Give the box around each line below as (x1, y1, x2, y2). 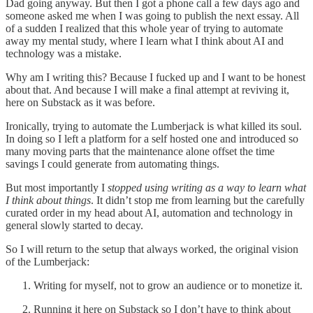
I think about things (6, 194, 91, 206)
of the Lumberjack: (6, 255, 89, 268)
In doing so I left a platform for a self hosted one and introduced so (6, 132, 298, 145)
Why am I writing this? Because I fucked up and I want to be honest (6, 71, 305, 83)
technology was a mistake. (6, 47, 122, 59)
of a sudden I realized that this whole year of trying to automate (6, 22, 283, 34)
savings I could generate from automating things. (6, 157, 219, 170)
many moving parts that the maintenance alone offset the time (6, 145, 275, 157)
